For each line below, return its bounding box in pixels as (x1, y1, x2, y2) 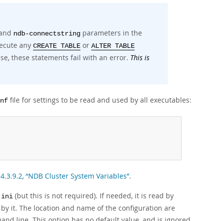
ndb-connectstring (13, 30, 80, 37)
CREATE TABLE (33, 42, 80, 50)
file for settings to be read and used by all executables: (8, 95, 191, 105)
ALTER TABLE (91, 42, 135, 50)
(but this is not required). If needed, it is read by (13, 191, 174, 200)
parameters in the (80, 28, 142, 37)
